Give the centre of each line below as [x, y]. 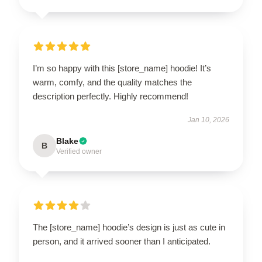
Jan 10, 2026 [208, 120]
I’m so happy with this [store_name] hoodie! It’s [122, 68]
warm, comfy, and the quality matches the [112, 82]
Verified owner [79, 151]
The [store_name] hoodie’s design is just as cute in [129, 227]
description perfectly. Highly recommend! [111, 96]
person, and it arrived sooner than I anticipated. [122, 241]
